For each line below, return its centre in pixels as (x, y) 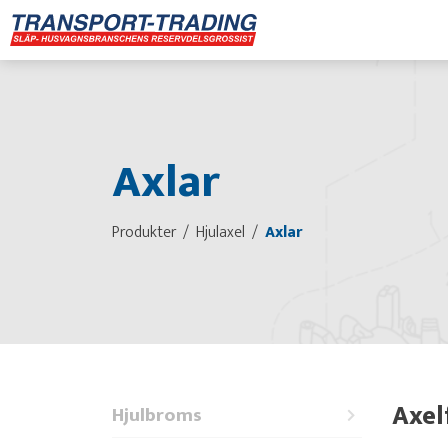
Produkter (144, 232)
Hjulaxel (220, 232)
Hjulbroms (157, 415)
